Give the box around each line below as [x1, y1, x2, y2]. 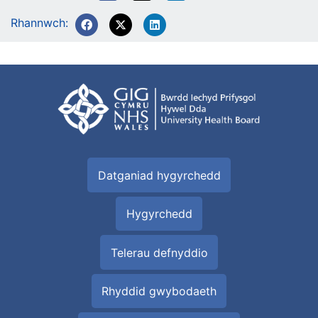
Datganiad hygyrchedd [97, 168, 221, 182]
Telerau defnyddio [110, 245, 208, 260]
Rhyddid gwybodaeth [102, 284, 216, 299]
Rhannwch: [11, 16, 68, 31]
